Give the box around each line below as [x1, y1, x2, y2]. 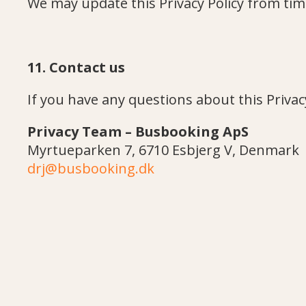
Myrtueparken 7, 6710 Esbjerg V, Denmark [27, 141, 299, 159]
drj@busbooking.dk [27, 159, 154, 178]
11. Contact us [27, 58, 125, 76]
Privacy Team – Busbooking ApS [27, 122, 249, 141]
